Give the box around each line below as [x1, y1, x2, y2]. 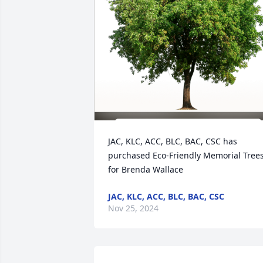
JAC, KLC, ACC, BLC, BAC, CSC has [108, 136, 237, 147]
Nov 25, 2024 [108, 203, 159, 214]
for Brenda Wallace [108, 164, 183, 175]
